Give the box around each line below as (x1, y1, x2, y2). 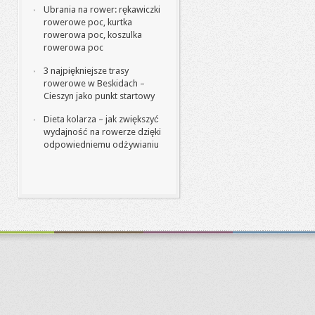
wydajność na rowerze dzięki (44, 127, 161, 137)
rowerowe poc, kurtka (44, 17, 132, 27)
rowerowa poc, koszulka (44, 30, 142, 40)
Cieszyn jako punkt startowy (44, 91, 155, 101)
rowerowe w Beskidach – (44, 78, 145, 89)
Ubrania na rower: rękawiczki (44, 4, 160, 15)
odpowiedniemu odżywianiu (44, 139, 159, 150)
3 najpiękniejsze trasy (44, 65, 129, 76)
